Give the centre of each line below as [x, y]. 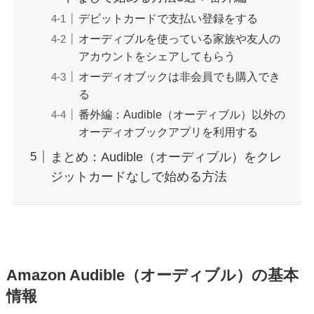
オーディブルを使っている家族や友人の [179, 38]
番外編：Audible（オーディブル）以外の [182, 115]
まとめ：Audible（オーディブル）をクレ [166, 157]
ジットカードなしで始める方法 [138, 176]
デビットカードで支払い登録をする [168, 18]
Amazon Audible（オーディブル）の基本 [152, 276]
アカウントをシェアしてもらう [157, 56]
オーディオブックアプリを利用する [168, 132]
